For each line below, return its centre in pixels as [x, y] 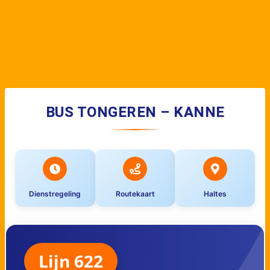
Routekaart [135, 193]
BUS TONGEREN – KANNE [135, 112]
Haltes [215, 193]
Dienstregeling [55, 193]
